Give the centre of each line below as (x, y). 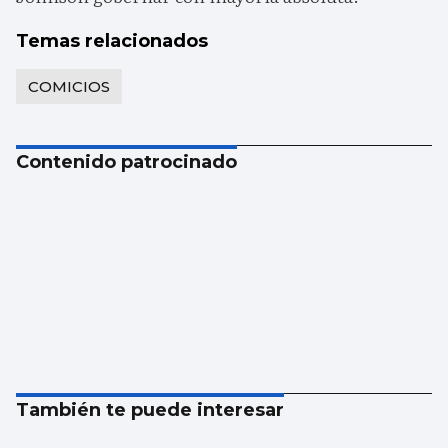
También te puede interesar (150, 410)
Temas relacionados (112, 41)
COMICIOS (69, 87)
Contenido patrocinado (126, 162)
